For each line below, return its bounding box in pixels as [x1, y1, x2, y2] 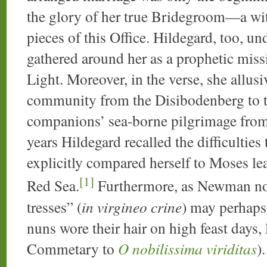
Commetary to [27, 238, 118, 259]
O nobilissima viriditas [118, 238, 257, 259]
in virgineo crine [82, 196, 182, 217]
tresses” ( [27, 196, 82, 217]
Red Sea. [27, 175, 79, 196]
